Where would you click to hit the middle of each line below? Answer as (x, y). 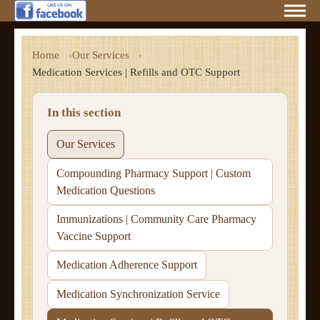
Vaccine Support (94, 236)
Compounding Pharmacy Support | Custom (154, 173)
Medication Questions (106, 190)
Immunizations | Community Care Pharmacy (156, 219)
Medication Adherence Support (127, 265)
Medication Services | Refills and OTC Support (136, 72)
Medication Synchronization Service (138, 294)
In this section (84, 112)
